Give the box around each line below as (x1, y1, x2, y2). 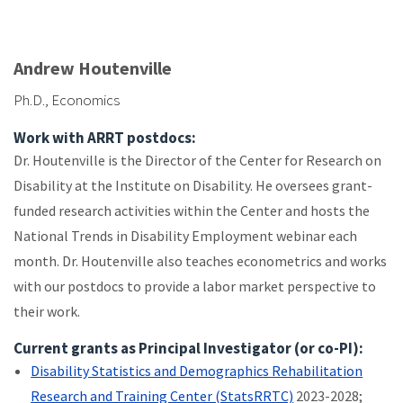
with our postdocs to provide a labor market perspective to (13, 276, 376, 295)
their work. (13, 301, 80, 320)
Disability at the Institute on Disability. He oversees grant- (13, 175, 372, 194)
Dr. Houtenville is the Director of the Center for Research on (13, 150, 381, 169)
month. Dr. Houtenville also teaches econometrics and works (13, 251, 387, 270)
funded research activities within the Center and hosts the (13, 201, 370, 219)
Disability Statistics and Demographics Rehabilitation (31, 361, 363, 380)
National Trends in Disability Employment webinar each (13, 226, 357, 245)
